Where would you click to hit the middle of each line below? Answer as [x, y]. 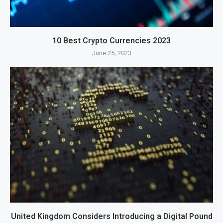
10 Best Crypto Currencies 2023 [111, 40]
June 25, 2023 [111, 53]
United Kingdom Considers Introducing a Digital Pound [111, 216]
